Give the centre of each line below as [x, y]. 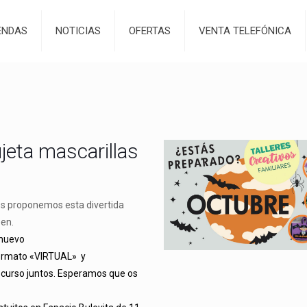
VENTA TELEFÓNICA [245, 31]
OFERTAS [150, 31]
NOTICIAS [78, 31]
